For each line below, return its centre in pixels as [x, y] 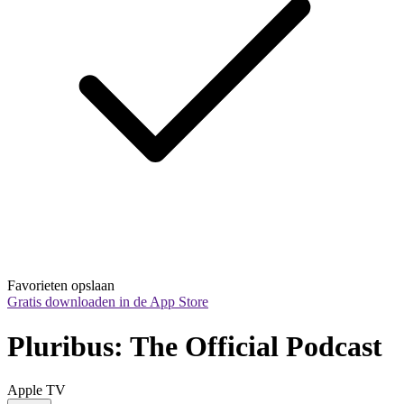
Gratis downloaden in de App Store [108, 302]
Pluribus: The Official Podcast [195, 346]
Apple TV [37, 390]
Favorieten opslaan [61, 286]
